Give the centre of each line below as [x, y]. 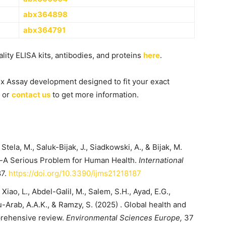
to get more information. [95, 95]
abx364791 [44, 30]
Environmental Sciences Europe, [124, 218]
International [161, 160]
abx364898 [45, 14]
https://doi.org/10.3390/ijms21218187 [75, 173]
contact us [31, 95]
